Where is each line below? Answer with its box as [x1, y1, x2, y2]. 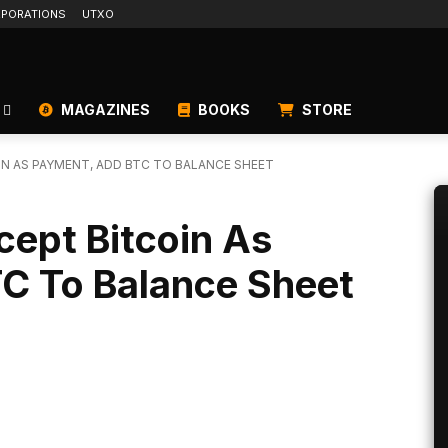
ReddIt [182, 412, 217, 426]
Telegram [389, 412, 438, 426]
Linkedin [66, 412, 112, 426]
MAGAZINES [58, 101, 150, 118]
